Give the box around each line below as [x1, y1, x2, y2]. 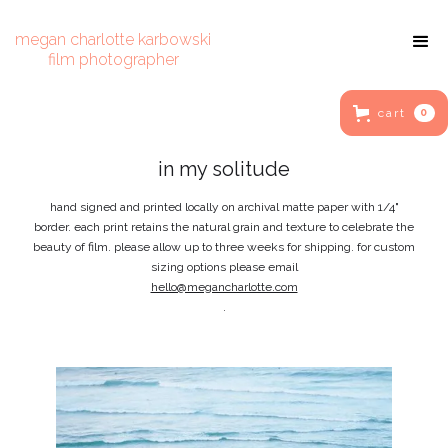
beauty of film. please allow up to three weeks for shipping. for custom [33, 240, 415, 254]
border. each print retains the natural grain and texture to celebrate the [34, 220, 414, 234]
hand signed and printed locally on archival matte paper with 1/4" [49, 200, 399, 214]
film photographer [47, 50, 179, 69]
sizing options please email [150, 260, 298, 274]
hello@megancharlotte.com [150, 280, 298, 294]
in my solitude [158, 157, 290, 181]
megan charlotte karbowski [15, 30, 211, 49]
